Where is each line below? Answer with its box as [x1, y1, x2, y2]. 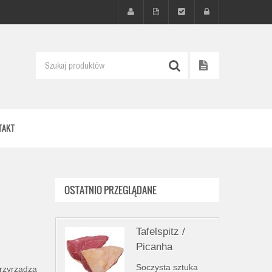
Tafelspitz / [136, 226, 185, 237]
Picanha [136, 241, 172, 253]
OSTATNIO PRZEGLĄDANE [64, 183, 157, 197]
